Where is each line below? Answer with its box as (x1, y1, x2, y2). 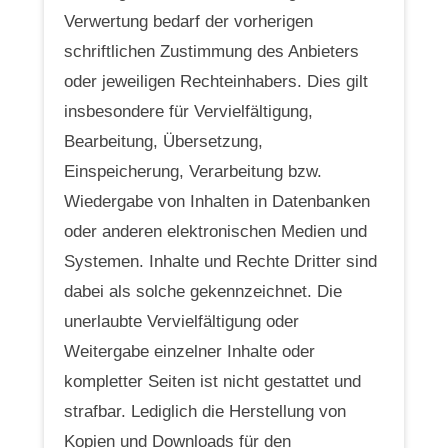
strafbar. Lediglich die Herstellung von (64, 401, 346, 421)
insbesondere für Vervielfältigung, (64, 101, 313, 121)
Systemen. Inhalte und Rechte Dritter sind (64, 251, 377, 271)
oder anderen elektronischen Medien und (64, 221, 367, 241)
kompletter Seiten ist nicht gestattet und (64, 371, 361, 391)
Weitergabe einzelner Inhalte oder (64, 341, 315, 361)
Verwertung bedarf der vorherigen (64, 11, 313, 31)
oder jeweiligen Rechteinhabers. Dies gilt (64, 71, 368, 91)
